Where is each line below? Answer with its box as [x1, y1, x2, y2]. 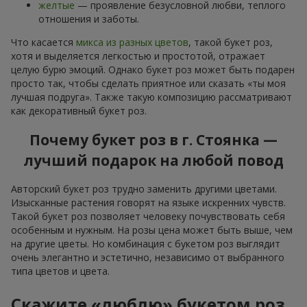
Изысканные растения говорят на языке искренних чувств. [11, 196, 286, 210]
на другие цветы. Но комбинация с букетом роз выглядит [11, 237, 280, 251]
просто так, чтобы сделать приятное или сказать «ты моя [11, 76, 286, 90]
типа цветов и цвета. [11, 265, 110, 278]
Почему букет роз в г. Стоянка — [29, 130, 278, 150]
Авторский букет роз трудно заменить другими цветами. [11, 182, 277, 196]
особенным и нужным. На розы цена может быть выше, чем [11, 223, 293, 237]
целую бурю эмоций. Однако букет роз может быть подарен [11, 62, 295, 76]
